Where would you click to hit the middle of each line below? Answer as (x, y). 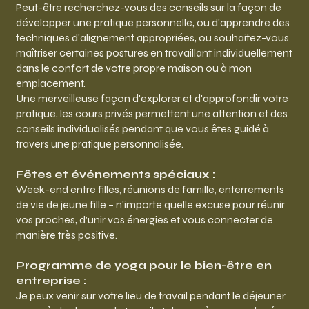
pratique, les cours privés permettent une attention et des (151, 114)
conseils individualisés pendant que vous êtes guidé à (142, 129)
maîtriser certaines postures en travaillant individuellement (154, 53)
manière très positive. (66, 235)
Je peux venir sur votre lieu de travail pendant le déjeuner (150, 296)
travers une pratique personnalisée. (99, 144)
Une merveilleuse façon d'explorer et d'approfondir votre (152, 99)
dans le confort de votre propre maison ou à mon (133, 68)
